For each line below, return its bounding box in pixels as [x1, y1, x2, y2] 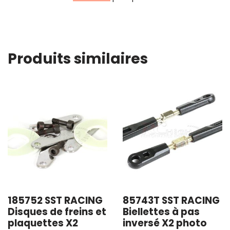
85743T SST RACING [123, 194, 220, 207]
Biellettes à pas [123, 205, 200, 219]
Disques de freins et [8, 205, 106, 219]
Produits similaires [8, 49, 148, 69]
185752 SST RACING [8, 194, 103, 207]
